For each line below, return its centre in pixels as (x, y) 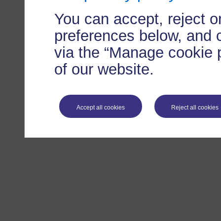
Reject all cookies (195, 107)
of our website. (104, 69)
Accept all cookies (101, 107)
